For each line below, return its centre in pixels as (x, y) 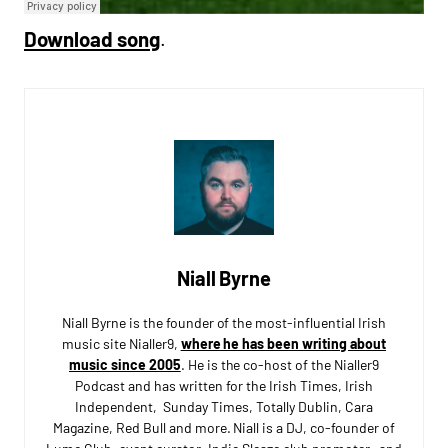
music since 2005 (125, 364)
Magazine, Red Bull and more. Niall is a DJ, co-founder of (224, 427)
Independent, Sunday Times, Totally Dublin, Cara (224, 406)
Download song (92, 38)
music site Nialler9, (121, 343)
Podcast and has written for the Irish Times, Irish (224, 385)
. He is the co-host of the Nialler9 (279, 364)
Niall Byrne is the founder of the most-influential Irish (224, 322)
